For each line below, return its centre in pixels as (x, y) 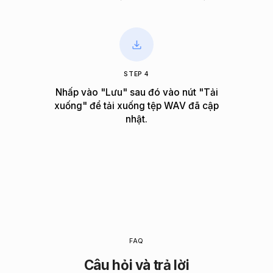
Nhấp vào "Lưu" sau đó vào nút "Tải (136, 92)
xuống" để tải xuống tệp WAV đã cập (136, 105)
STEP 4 (136, 74)
